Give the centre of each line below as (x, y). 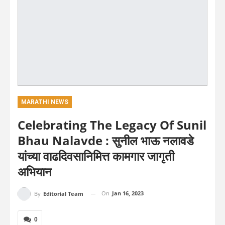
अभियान (35, 172)
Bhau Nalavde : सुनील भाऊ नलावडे (106, 141)
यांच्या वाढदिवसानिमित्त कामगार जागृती (96, 156)
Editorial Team (63, 194)
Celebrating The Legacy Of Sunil (112, 125)
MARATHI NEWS (45, 102)
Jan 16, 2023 (128, 193)
